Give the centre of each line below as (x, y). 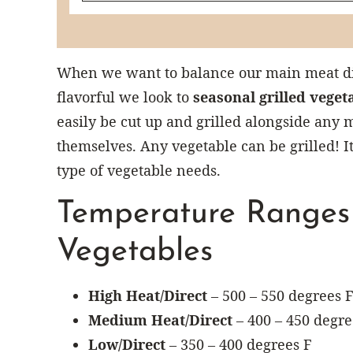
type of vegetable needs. (139, 170)
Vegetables (135, 252)
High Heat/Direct (148, 295)
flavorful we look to (125, 97)
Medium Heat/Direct (160, 320)
